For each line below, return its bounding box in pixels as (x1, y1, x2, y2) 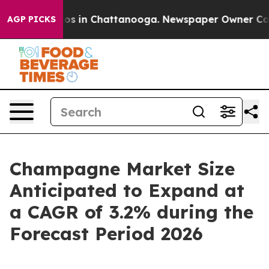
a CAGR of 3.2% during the (10, 201, 253, 223)
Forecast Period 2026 (10, 222, 203, 245)
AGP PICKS (7, 14, 56, 25)
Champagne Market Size (10, 157, 235, 180)
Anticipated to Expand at (10, 179, 244, 202)
